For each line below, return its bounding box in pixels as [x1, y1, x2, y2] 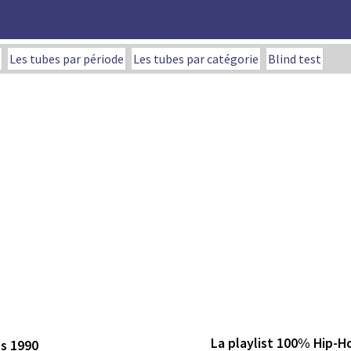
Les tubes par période [9, 51, 124, 67]
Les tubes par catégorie [133, 51, 259, 67]
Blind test [268, 51, 321, 67]
